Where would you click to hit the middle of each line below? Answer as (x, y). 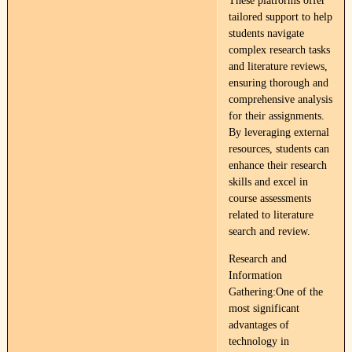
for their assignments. (276, 116)
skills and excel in (268, 182)
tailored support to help (280, 17)
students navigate (266, 33)
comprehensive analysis (280, 99)
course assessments (269, 198)
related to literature (271, 215)
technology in (258, 341)
